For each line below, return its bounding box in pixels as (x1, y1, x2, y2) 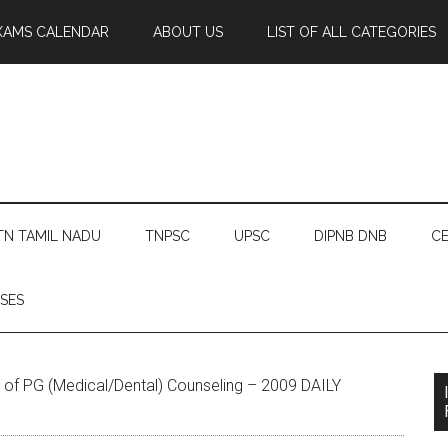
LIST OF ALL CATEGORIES (267, 24, 436, 40)
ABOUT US (153, 24, 223, 40)
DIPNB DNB (314, 228, 387, 244)
